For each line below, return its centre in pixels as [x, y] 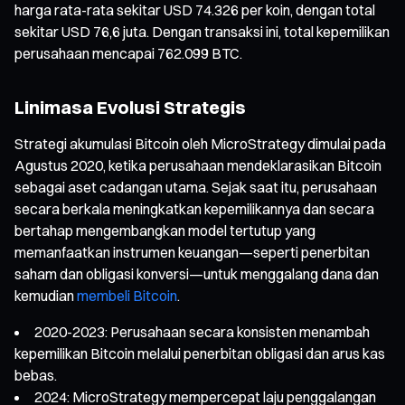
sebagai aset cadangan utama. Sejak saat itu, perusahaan [196, 187]
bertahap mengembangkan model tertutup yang [165, 230]
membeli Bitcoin [127, 295]
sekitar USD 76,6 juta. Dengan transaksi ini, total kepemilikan [202, 31]
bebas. [36, 375]
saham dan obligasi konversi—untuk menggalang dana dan [197, 273]
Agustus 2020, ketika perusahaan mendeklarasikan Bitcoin [198, 165]
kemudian [46, 295]
